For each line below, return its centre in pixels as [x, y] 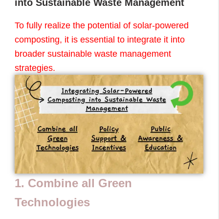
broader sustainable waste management [93, 54]
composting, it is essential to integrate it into [100, 39]
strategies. [35, 68]
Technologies [52, 202]
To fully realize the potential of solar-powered [102, 25]
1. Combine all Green [73, 183]
